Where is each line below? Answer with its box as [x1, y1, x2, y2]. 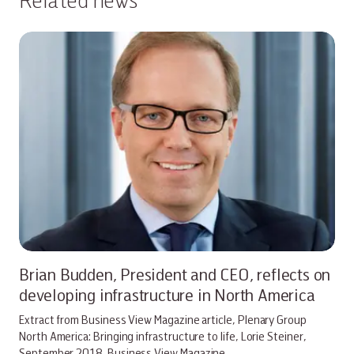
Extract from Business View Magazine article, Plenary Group [19, 311, 307, 326]
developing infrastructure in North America [19, 284, 315, 305]
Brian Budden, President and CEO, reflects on [19, 263, 331, 284]
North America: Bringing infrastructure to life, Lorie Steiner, [19, 328, 307, 343]
